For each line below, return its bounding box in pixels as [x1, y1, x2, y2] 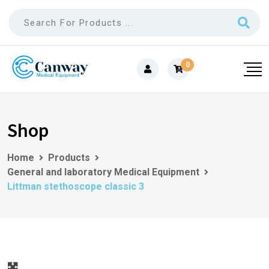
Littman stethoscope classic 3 [7, 181, 144, 193]
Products [48, 152, 90, 164]
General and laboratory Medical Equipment [7, 166, 199, 178]
